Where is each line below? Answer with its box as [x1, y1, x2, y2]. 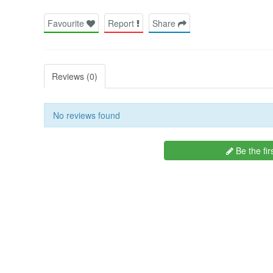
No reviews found [53, 108, 120, 121]
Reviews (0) [52, 69, 97, 82]
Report [108, 16, 136, 29]
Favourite [48, 16, 87, 29]
